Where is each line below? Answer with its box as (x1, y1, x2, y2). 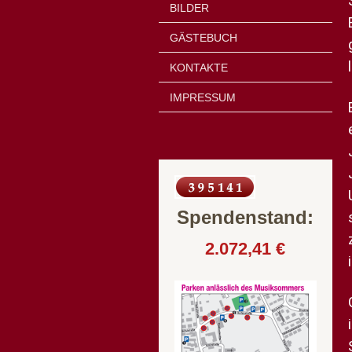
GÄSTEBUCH (170, 31, 237, 44)
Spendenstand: (177, 207, 314, 228)
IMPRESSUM (170, 90, 236, 104)
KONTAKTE (170, 60, 228, 74)
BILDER (170, 2, 209, 15)
